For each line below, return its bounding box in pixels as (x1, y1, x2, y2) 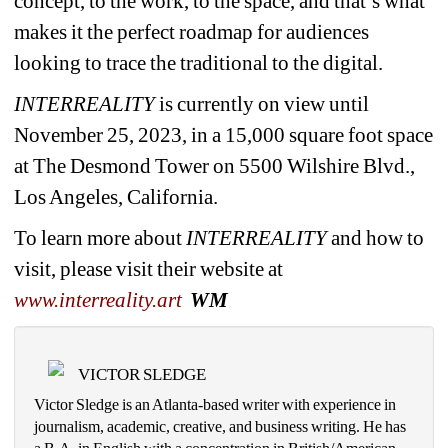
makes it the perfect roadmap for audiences (14, 19, 370, 44)
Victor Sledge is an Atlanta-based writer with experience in (34, 395, 397, 413)
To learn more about (14, 225, 187, 250)
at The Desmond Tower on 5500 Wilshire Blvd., (14, 153, 416, 178)
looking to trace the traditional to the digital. (14, 50, 384, 75)
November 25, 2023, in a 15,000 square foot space (14, 122, 434, 147)
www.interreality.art (14, 287, 182, 312)
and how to (331, 225, 425, 250)
